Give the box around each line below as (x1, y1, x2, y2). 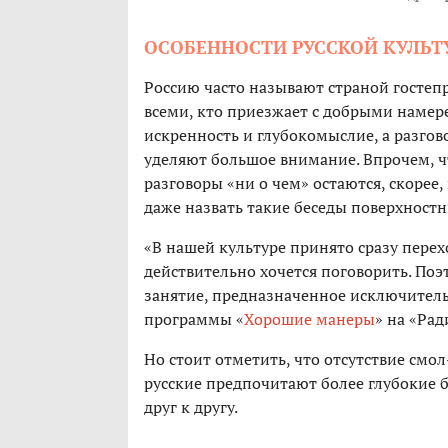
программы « (144, 308, 244, 331)
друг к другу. (144, 396, 238, 419)
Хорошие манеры (244, 308, 375, 331)
